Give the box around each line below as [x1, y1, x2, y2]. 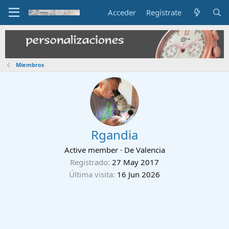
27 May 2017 [112, 156, 159, 167]
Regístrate [146, 7, 182, 17]
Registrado [70, 156, 108, 167]
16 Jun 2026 [117, 169, 160, 179]
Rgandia [91, 126, 138, 143]
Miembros [15, 60, 44, 68]
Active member [64, 144, 118, 155]
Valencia [135, 144, 165, 155]
